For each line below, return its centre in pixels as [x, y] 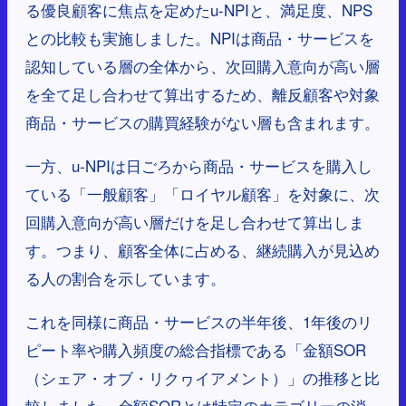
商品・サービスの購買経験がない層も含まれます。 [203, 122]
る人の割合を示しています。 [126, 278]
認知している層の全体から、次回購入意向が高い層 [203, 66]
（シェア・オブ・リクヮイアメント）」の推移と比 [203, 378]
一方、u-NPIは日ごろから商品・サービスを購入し [199, 166]
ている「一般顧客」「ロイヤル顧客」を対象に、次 [203, 194]
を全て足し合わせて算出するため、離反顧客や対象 [203, 94]
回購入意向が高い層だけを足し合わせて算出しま [195, 222]
